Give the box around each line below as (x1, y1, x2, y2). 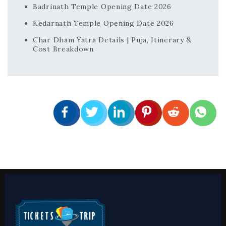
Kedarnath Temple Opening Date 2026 (33, 18, 174, 28)
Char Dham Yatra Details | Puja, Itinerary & (33, 35, 192, 44)
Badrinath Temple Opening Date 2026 (33, 2, 172, 11)
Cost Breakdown (33, 44, 94, 53)
